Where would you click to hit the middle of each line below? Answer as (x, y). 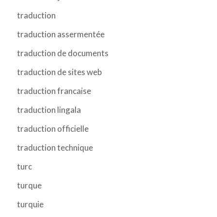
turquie (30, 204)
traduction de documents (63, 53)
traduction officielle (53, 128)
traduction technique (55, 147)
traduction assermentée (61, 34)
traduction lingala (49, 109)
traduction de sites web (59, 72)
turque (29, 185)
